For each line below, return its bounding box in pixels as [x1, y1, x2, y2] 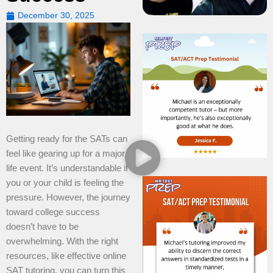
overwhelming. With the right [6, 236, 118, 246]
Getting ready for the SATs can [6, 133, 127, 144]
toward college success [6, 207, 100, 217]
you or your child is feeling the [6, 177, 124, 188]
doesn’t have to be [6, 221, 79, 232]
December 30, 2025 [18, 10, 94, 20]
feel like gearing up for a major [6, 148, 125, 158]
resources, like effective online [6, 250, 126, 261]
